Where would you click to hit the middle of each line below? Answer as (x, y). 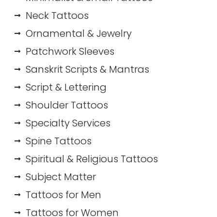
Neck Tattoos (57, 15)
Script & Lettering (66, 87)
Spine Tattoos (58, 141)
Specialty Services (68, 123)
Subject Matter (61, 177)
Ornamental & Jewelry (78, 33)
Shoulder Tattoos (67, 105)
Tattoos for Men (63, 194)
